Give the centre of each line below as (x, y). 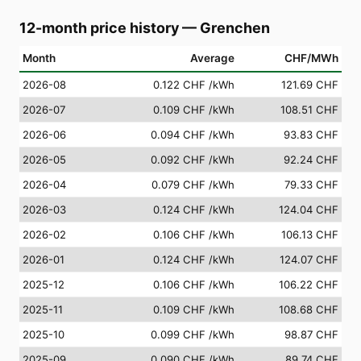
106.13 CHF (310, 234)
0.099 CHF (178, 334)
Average (212, 58)
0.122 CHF (179, 84)
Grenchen (235, 27)
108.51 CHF (309, 109)
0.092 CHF (178, 159)
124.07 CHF (309, 259)
